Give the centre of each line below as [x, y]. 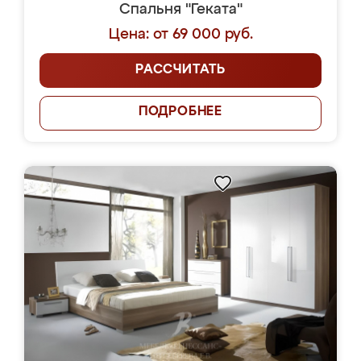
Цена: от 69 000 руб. [180, 35]
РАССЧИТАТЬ [180, 70]
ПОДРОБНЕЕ [180, 112]
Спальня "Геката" [180, 10]
